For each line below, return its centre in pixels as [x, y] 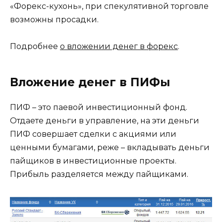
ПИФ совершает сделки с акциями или [93, 134]
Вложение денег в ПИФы [90, 82]
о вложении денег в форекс [119, 46]
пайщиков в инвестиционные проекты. [93, 161]
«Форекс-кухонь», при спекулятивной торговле [109, 6]
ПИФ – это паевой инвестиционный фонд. [99, 107]
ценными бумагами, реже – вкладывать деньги [110, 147]
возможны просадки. [54, 19]
